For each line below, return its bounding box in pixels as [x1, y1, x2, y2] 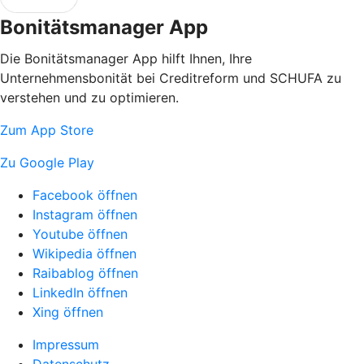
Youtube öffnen [32, 225, 128, 242]
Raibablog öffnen [32, 264, 138, 281]
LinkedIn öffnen [32, 284, 128, 301]
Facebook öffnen [32, 186, 137, 203]
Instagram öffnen [32, 206, 137, 223]
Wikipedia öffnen [32, 245, 136, 262]
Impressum [32, 336, 99, 353]
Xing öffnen [32, 303, 103, 320]
